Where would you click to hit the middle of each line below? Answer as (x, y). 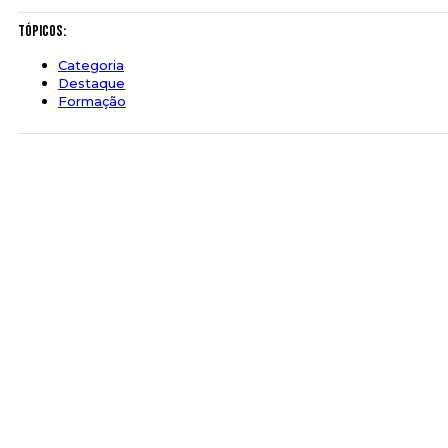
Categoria (91, 65)
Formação (92, 101)
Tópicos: (42, 32)
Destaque (91, 83)
